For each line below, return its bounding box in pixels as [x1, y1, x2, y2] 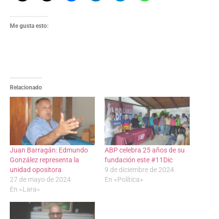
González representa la [10, 156, 79, 164]
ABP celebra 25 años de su [105, 146, 185, 154]
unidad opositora [10, 166, 62, 174]
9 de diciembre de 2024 [105, 166, 174, 174]
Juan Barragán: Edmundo [10, 146, 88, 154]
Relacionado [10, 84, 42, 91]
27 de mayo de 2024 [10, 175, 71, 184]
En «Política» [105, 175, 143, 184]
